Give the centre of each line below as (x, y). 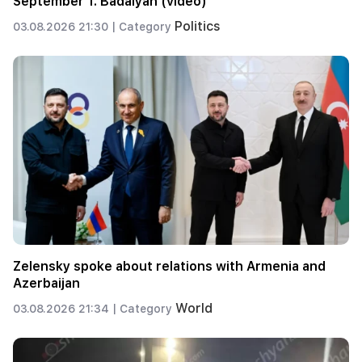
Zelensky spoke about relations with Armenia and (169, 266)
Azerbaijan (46, 283)
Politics (198, 27)
